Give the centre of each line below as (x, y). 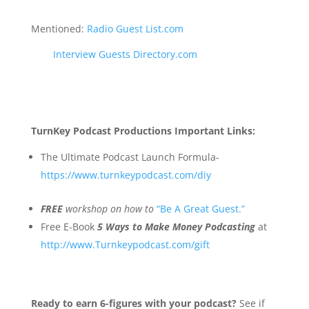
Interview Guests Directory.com (125, 54)
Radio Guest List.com (135, 28)
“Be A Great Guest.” (200, 208)
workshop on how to (109, 208)
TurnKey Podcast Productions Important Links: (143, 130)
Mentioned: (57, 28)
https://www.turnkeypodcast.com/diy (126, 175)
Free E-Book (67, 226)
